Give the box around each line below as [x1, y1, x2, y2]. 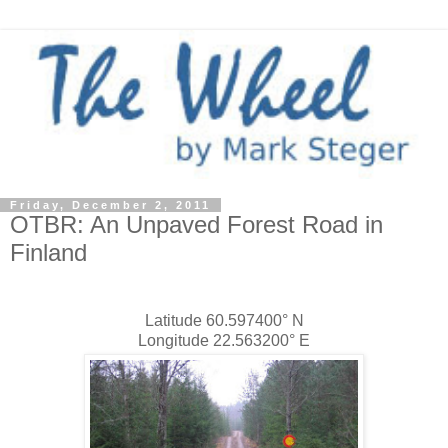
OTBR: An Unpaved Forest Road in [10, 211, 383, 239]
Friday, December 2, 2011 [10, 199, 211, 212]
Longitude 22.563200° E [138, 332, 310, 350]
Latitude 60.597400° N [144, 312, 304, 330]
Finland [10, 239, 87, 267]
